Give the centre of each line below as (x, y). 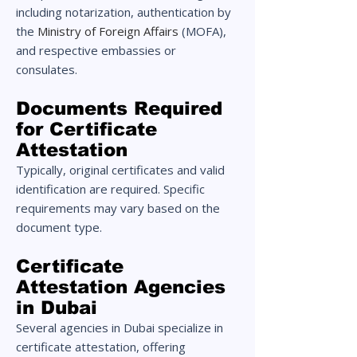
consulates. (47, 69)
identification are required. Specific (110, 189)
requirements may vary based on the (118, 208)
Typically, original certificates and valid (120, 170)
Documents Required (119, 108)
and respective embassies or (96, 50)
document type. (59, 227)
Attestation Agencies (121, 287)
